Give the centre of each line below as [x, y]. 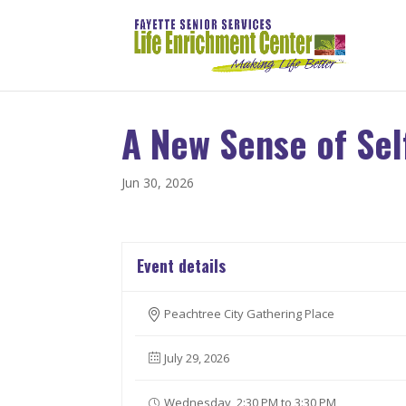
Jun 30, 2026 [158, 183]
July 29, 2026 [197, 358]
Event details [182, 266]
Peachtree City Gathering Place [250, 314]
